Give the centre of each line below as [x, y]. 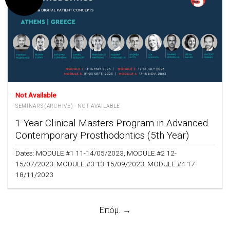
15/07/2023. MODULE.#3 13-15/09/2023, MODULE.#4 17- [106, 164]
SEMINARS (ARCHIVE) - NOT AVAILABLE [68, 106]
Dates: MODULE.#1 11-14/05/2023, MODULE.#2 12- [96, 153]
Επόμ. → [115, 210]
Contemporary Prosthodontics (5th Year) [102, 136]
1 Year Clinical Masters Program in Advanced [112, 123]
